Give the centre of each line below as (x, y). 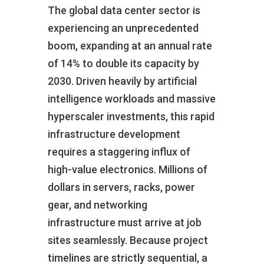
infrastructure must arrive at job (124, 222)
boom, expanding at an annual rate (130, 45)
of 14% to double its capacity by (123, 63)
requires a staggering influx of (119, 151)
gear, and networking (97, 204)
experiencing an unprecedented (123, 28)
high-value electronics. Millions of (127, 169)
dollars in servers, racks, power (121, 187)
